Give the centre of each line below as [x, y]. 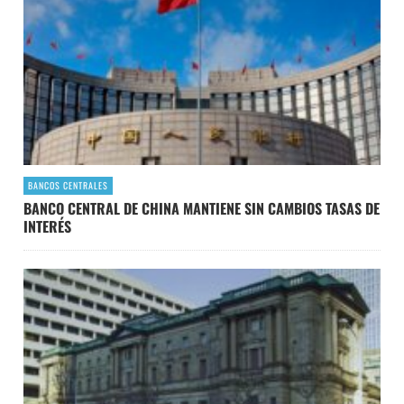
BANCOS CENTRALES [68, 186]
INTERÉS [47, 227]
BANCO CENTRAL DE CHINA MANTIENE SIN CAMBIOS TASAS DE [202, 209]
